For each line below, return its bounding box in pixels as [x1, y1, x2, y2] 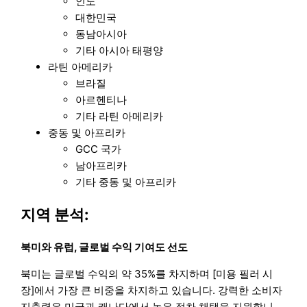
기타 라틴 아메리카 [75, 109, 164, 123]
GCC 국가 [75, 142, 122, 156]
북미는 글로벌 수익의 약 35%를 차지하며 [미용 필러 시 [21, 267, 273, 281]
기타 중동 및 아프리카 [75, 175, 177, 188]
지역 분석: [21, 205, 90, 223]
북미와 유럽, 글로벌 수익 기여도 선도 [21, 241, 188, 254]
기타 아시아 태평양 [75, 43, 164, 57]
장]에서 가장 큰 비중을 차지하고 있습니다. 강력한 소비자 [21, 284, 283, 297]
